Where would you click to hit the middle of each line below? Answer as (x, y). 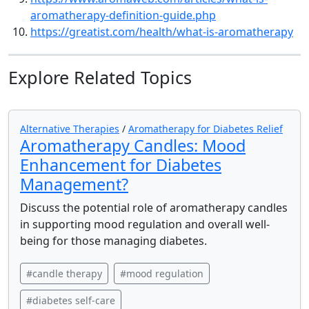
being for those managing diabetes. (113, 241)
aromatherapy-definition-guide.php (123, 15)
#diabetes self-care (71, 300)
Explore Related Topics (100, 77)
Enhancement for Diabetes (121, 165)
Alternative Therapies (70, 129)
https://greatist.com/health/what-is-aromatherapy (162, 32)
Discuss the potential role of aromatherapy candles (154, 208)
